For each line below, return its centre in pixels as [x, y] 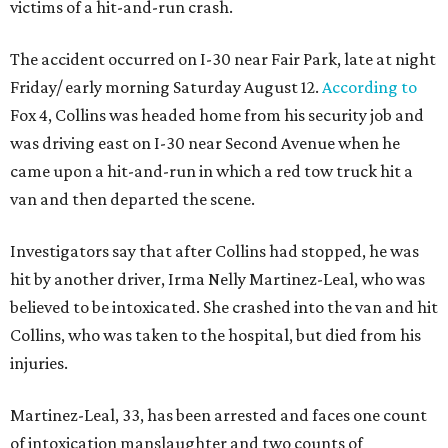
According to [369, 87]
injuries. [39, 363]
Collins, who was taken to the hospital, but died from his [215, 335]
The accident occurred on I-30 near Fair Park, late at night [223, 59]
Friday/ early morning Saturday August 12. [166, 87]
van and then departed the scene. [132, 199]
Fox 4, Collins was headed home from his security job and [217, 115]
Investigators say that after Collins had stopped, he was [214, 251]
